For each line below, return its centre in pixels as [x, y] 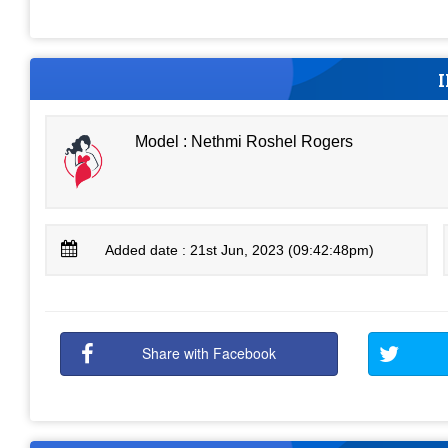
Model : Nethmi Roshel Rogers [244, 141]
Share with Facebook [209, 353]
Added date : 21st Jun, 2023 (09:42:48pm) [240, 250]
